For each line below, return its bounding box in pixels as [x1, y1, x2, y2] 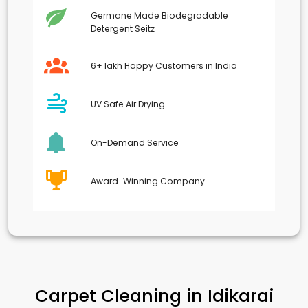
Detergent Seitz [91, 23, 155, 35]
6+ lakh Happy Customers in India [91, 59, 237, 71]
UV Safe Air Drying [91, 98, 165, 110]
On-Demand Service [91, 136, 179, 148]
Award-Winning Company [91, 175, 205, 187]
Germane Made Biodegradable [91, 10, 228, 22]
